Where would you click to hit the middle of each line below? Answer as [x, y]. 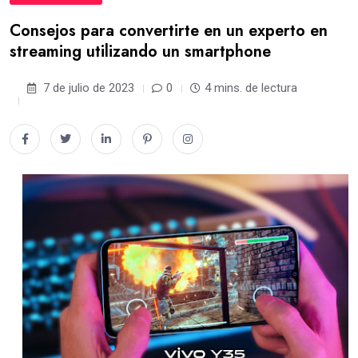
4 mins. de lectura [251, 88]
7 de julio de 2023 [87, 88]
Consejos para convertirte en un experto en [169, 31]
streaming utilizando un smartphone [140, 52]
